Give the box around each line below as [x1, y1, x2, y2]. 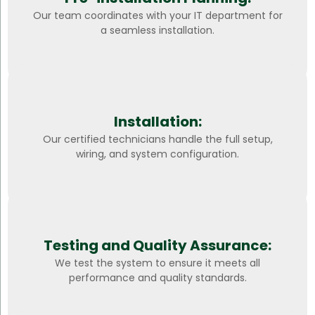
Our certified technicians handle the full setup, [42, 132, 273, 147]
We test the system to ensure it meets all [55, 256, 260, 271]
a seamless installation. [101, 23, 214, 38]
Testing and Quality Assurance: [44, 236, 271, 256]
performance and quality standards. [68, 271, 247, 285]
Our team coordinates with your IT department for [32, 8, 283, 23]
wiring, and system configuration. [76, 147, 239, 162]
